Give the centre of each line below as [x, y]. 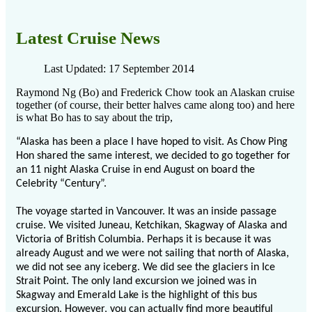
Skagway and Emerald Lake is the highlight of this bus [136, 296]
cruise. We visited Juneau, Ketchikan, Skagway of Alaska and [151, 226]
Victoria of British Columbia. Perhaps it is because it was [143, 240]
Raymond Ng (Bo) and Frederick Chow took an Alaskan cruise [155, 93]
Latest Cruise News [88, 38]
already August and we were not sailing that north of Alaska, [153, 254]
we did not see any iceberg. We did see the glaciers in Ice [146, 268]
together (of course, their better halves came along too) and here [155, 105]
